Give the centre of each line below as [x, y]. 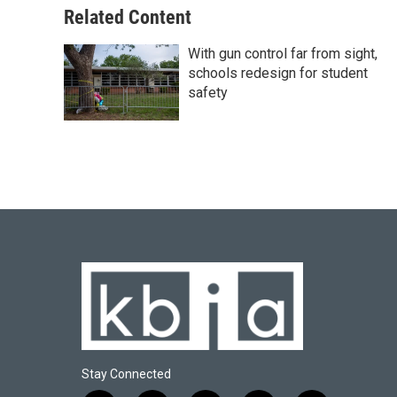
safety [208, 92]
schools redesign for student [278, 73]
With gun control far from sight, [283, 53]
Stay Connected [126, 374]
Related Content [128, 17]
